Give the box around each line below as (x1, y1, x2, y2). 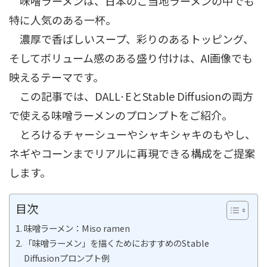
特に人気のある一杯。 (9, 12, 116, 27)
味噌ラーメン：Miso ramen (23, 222, 130, 234)
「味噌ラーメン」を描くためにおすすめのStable (23, 237, 209, 249)
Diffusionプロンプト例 (23, 252, 110, 264)
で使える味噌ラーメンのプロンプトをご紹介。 (9, 107, 232, 123)
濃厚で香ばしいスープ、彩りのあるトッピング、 (9, 31, 254, 46)
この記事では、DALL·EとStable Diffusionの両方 (9, 88, 253, 104)
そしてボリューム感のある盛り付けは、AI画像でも (9, 50, 253, 66)
